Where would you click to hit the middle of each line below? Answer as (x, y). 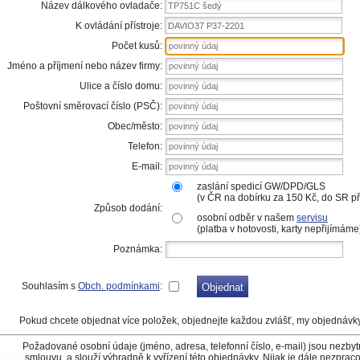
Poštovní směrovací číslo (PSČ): (93, 106)
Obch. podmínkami (119, 286)
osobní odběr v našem (247, 218)
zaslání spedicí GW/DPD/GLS (261, 186)
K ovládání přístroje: (119, 26)
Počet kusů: (137, 46)
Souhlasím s (50, 286)
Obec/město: (135, 126)
